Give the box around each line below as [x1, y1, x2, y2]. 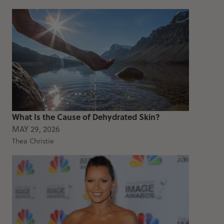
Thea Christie [12, 135, 54, 146]
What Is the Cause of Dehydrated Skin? [12, 110, 160, 122]
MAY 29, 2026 [12, 123, 60, 134]
